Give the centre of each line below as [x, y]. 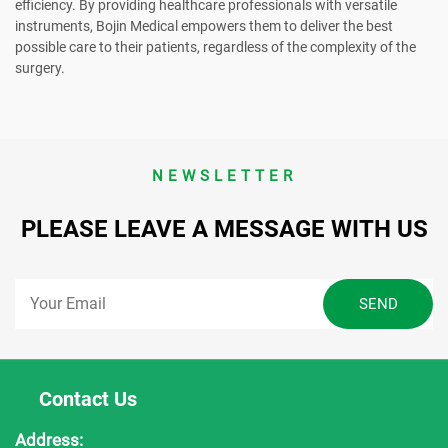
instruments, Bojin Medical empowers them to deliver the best [204, 25]
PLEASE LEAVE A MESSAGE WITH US [224, 228]
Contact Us [88, 398]
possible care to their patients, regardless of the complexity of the [215, 46]
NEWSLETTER [224, 175]
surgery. [40, 67]
